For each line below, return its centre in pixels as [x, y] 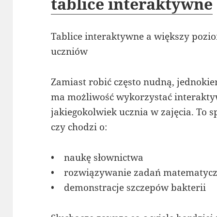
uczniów [70, 51]
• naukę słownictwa [97, 157]
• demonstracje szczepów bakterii [129, 187]
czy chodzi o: [79, 127]
